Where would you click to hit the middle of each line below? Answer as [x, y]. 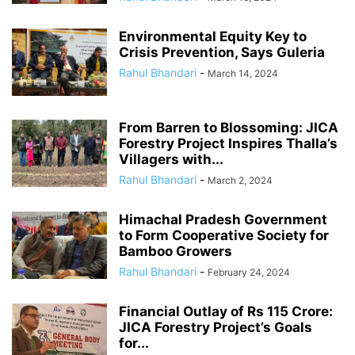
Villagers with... [171, 159]
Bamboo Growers [176, 251]
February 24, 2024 [249, 272]
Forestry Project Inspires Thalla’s [228, 143]
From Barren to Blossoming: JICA [229, 127]
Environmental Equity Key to [213, 36]
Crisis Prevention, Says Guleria [222, 52]
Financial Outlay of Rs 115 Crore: [226, 311]
